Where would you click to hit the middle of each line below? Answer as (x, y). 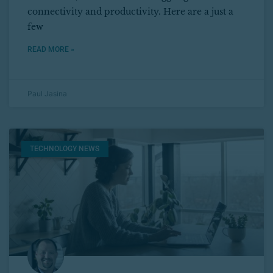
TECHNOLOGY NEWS (65, 149)
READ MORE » (51, 50)
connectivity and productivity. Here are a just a (130, 12)
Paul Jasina (47, 94)
